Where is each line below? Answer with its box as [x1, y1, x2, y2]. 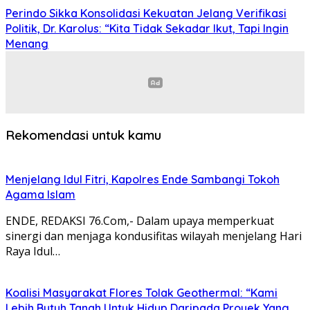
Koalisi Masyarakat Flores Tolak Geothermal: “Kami [6, 285, 277, 300]
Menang [6, 37, 48, 51]
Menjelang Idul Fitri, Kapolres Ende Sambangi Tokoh [6, 172, 280, 186]
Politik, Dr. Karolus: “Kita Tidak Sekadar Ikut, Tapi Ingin [6, 21, 289, 36]
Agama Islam [6, 187, 75, 201]
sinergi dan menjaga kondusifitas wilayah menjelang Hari [6, 228, 302, 244]
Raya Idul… [6, 243, 60, 259]
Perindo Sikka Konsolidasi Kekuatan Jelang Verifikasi [6, 6, 286, 21]
